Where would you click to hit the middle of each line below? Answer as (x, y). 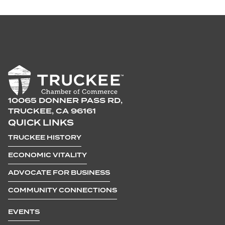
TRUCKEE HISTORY (45, 138)
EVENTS (24, 212)
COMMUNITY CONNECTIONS (63, 190)
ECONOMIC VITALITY (47, 155)
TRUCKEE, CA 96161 (52, 111)
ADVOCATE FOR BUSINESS (59, 173)
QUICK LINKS (41, 123)
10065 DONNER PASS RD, (65, 101)
